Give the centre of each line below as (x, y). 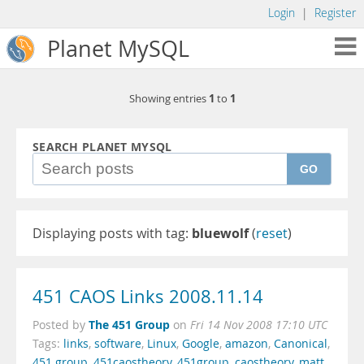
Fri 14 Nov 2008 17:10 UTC (259, 325)
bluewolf (220, 233)
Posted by (61, 325)
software (118, 344)
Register (335, 13)
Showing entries (169, 99)
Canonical (301, 344)
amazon (247, 344)
